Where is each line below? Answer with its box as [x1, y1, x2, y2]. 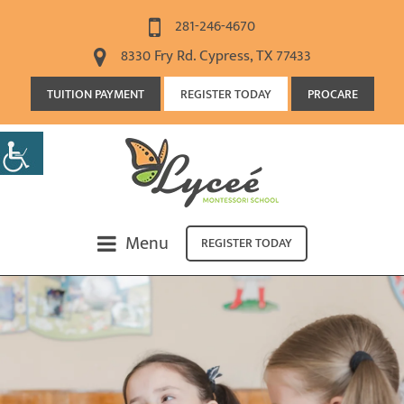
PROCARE [307, 84, 358, 106]
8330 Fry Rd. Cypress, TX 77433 [116, 43, 311, 69]
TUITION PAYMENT [46, 84, 144, 106]
